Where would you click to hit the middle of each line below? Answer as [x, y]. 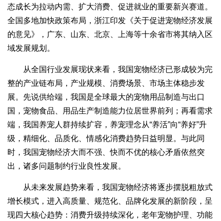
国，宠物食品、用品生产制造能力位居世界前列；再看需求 [110, 111]
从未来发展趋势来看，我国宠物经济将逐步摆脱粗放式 [110, 187]
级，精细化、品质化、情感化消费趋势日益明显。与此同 [106, 139]
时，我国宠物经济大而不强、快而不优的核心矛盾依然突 [106, 152]
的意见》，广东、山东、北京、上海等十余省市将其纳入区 [110, 35]
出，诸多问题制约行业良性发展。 [67, 166]
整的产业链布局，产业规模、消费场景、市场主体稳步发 [106, 83]
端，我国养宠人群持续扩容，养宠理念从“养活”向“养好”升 [107, 125]
